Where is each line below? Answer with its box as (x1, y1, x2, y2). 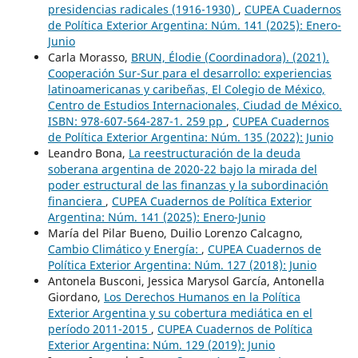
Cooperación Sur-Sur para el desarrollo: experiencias (47, 65, 332, 81)
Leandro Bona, (47, 145, 129, 161)
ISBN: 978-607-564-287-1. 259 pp (47, 113, 226, 129)
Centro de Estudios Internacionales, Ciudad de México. (47, 97, 342, 113)
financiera (47, 193, 105, 209)
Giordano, (47, 288, 104, 304)
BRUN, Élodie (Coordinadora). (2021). (130, 49, 329, 65)
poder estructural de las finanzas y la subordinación (47, 177, 328, 193)
